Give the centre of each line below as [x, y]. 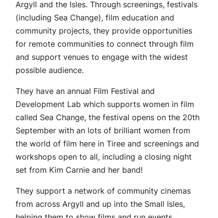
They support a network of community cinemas [103, 191]
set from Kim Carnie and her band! [79, 170]
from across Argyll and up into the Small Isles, [100, 204]
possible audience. [51, 70]
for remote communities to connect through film [105, 44]
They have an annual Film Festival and [85, 91]
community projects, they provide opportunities [104, 31]
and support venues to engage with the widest [102, 57]
